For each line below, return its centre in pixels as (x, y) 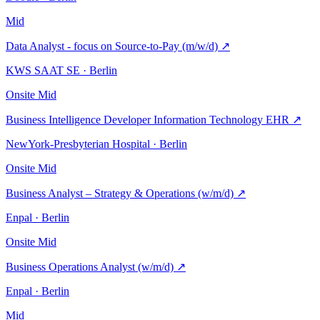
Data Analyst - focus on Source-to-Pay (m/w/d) (113, 46)
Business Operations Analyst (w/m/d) (91, 266)
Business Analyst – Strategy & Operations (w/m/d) (121, 193)
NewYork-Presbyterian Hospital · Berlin (96, 144)
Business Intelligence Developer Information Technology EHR (149, 119)
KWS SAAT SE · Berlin (61, 70)
